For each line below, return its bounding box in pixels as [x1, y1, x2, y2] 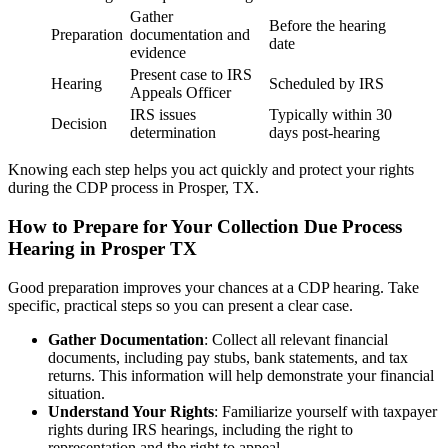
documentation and [130, 26, 250, 44]
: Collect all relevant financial [204, 330, 388, 348]
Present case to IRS [130, 66, 252, 84]
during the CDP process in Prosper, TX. [8, 179, 259, 197]
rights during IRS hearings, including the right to [48, 420, 353, 438]
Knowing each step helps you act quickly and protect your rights [8, 161, 414, 179]
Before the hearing [269, 17, 386, 35]
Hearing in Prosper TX [8, 238, 197, 260]
